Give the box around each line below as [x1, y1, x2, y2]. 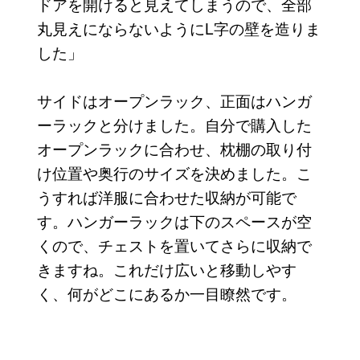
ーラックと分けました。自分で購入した [36, 113, 312, 136]
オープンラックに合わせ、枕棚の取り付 [36, 137, 312, 160]
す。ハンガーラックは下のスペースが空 [36, 210, 312, 232]
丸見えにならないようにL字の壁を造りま [36, 17, 321, 39]
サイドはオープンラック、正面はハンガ [36, 89, 312, 112]
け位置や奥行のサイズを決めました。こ [36, 162, 312, 184]
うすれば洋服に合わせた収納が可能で [36, 186, 297, 208]
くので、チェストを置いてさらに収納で [36, 234, 312, 256]
